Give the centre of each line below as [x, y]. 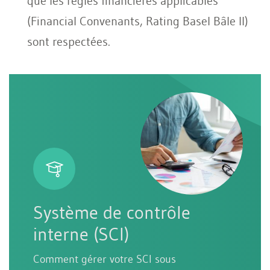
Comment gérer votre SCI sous [105, 259]
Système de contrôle [112, 212]
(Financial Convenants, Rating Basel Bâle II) [138, 21]
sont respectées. [69, 41]
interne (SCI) [81, 234]
